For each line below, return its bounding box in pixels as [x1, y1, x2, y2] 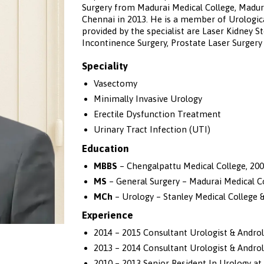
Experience [82, 209, 133, 222]
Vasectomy [93, 78, 137, 88]
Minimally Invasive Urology [93, 93, 202, 104]
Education [82, 142, 129, 154]
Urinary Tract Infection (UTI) [93, 124, 210, 134]
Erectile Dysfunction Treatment [93, 108, 221, 119]
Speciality [82, 60, 128, 72]
